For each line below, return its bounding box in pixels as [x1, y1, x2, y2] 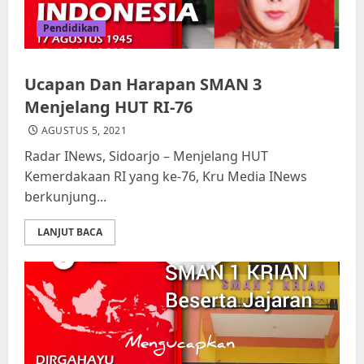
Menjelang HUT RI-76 [24, 96, 193, 119]
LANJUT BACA [37, 225, 102, 240]
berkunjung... [24, 188, 106, 206]
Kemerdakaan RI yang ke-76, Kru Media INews [24, 167, 307, 186]
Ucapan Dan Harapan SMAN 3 [24, 73, 262, 96]
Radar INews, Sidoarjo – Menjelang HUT [24, 147, 268, 166]
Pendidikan [43, 21, 99, 36]
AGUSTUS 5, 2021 [41, 123, 128, 138]
